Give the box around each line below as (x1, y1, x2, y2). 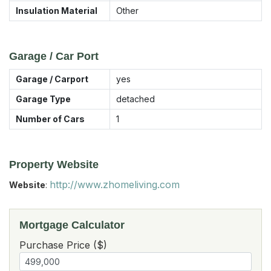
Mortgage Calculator (19, 218, 125, 231)
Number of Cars (16, 113, 85, 124)
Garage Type (16, 93, 71, 104)
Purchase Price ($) (19, 238, 107, 251)
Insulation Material (16, 5, 97, 16)
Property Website (9, 158, 99, 171)
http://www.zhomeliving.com (50, 178, 180, 191)
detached (116, 93, 155, 104)
